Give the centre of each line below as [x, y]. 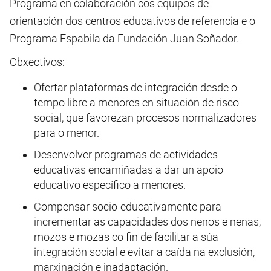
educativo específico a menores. [110, 185]
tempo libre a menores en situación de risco [136, 103]
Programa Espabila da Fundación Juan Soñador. [124, 38]
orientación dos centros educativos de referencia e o [132, 21]
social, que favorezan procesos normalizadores [145, 118]
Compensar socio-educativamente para [128, 207]
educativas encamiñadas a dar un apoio [129, 170]
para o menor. [67, 133]
